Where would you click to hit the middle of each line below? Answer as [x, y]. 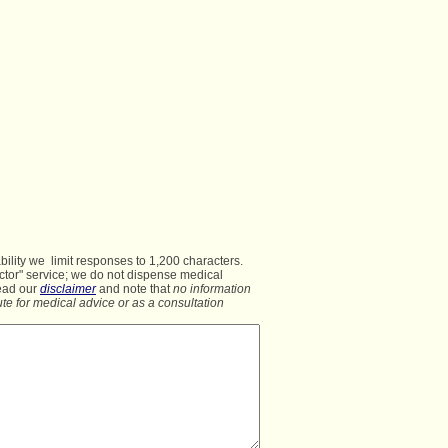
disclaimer [68, 289]
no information [212, 289]
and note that [134, 289]
